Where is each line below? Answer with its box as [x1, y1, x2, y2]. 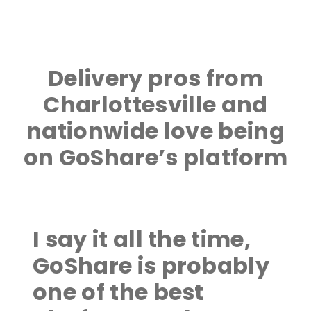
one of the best [33, 276, 204, 308]
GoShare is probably [33, 250, 270, 282]
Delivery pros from [48, 62, 263, 94]
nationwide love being [26, 115, 285, 147]
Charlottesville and [43, 89, 268, 121]
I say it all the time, [33, 224, 251, 255]
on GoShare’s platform [23, 142, 288, 174]
